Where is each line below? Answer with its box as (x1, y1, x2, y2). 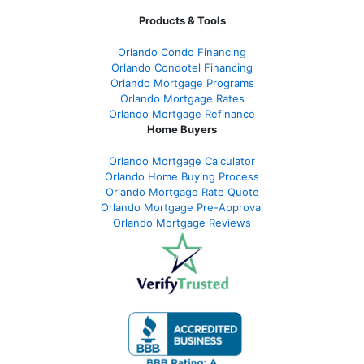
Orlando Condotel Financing (111, 61, 253, 75)
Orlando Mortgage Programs (110, 76, 254, 90)
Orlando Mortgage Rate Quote (105, 185, 259, 199)
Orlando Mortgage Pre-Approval (101, 201, 263, 214)
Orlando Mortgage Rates (119, 92, 245, 106)
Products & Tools (138, 14, 226, 28)
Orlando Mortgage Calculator (109, 154, 255, 168)
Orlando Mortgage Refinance (109, 107, 255, 121)
